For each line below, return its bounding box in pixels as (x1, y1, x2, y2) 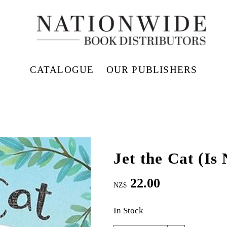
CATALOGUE (29, 64, 94, 75)
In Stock (113, 206, 143, 216)
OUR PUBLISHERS (106, 64, 198, 75)
